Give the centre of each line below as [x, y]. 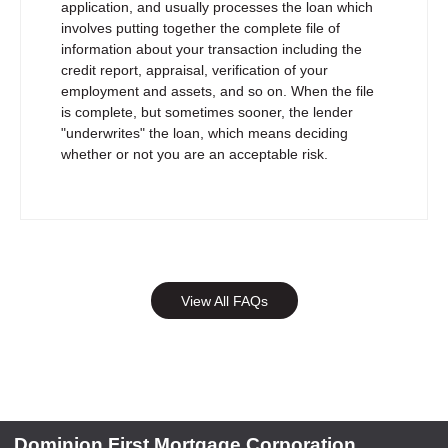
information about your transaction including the [211, 49]
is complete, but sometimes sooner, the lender [207, 112]
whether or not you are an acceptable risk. [194, 154]
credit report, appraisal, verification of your [194, 70]
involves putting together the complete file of [200, 28]
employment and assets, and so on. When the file [217, 91]
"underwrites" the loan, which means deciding [204, 133]
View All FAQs [224, 300]
